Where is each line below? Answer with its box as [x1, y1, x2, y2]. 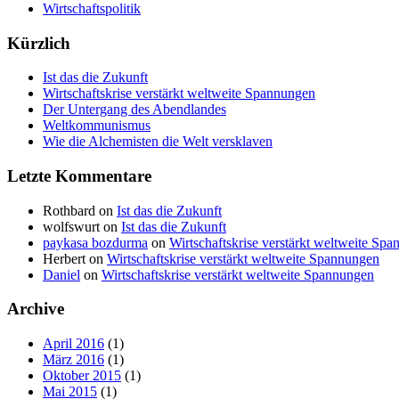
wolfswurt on [43, 218, 121, 234]
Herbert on [43, 250, 107, 266]
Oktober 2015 [43, 368, 121, 384]
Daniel [43, 266, 80, 282]
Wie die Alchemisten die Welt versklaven [43, 134, 273, 150]
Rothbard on [43, 202, 117, 218]
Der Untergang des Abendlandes [43, 102, 226, 118]
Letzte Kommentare [7, 166, 151, 185]
